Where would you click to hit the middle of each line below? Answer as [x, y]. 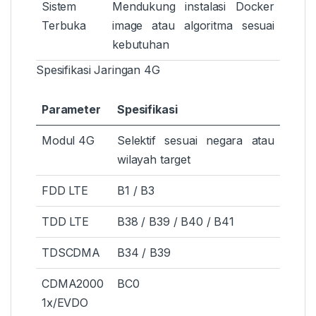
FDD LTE [65, 191]
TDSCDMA [71, 253]
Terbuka [64, 26]
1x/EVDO [65, 303]
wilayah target [154, 160]
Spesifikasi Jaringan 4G [98, 70]
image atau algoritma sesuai [193, 26]
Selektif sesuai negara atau [196, 141]
